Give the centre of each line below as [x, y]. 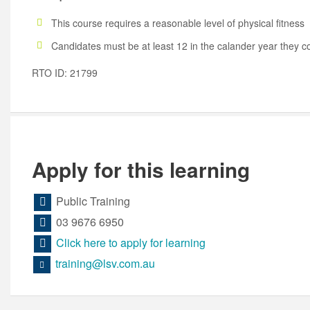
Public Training [92, 201]
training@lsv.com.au [105, 263]
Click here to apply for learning [131, 242]
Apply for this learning [141, 169]
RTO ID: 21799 [65, 73]
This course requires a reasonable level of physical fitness [178, 22]
